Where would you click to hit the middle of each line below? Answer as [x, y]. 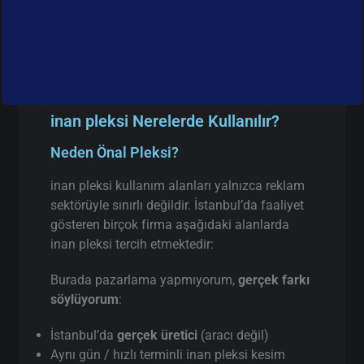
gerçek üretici [158, 335]
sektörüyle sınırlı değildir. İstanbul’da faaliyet [178, 205]
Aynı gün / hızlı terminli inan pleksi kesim [168, 354]
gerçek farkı [274, 279]
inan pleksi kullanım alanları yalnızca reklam [178, 185]
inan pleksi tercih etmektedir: [132, 244]
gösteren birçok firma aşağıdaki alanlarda [170, 224]
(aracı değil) [234, 335]
